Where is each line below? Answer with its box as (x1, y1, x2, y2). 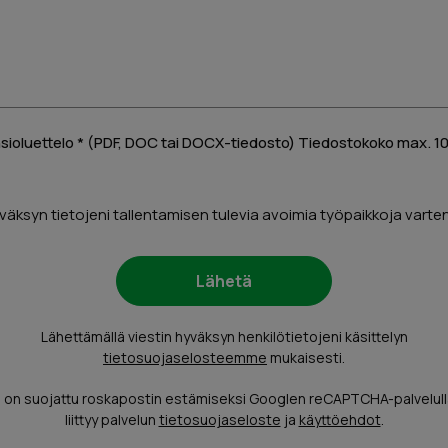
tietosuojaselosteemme (103, 348, 267, 368)
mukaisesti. (267, 348, 345, 368)
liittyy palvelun (64, 410, 159, 430)
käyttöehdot (298, 410, 381, 430)
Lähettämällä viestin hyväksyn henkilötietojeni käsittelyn (40, 327, 408, 347)
